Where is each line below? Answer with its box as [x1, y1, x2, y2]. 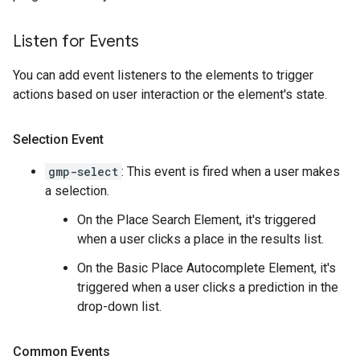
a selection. [45, 183, 109, 198]
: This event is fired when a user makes [121, 164, 340, 179]
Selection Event [13, 132, 104, 147]
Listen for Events [13, 31, 139, 51]
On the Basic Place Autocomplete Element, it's [77, 260, 336, 276]
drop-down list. [77, 299, 162, 314]
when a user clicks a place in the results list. [77, 231, 324, 247]
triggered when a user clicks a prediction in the [77, 280, 338, 295]
